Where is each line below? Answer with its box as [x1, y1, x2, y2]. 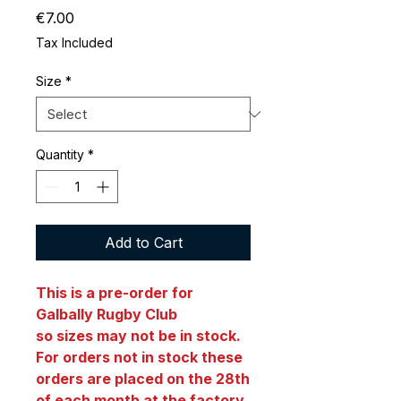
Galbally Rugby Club [36, 305, 177, 324]
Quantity [36, 147, 84, 163]
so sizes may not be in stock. [36, 327, 241, 346]
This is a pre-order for [36, 284, 193, 303]
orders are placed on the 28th [36, 370, 250, 388]
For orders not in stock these [36, 348, 243, 367]
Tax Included [36, 35, 113, 51]
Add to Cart [104, 234, 183, 252]
